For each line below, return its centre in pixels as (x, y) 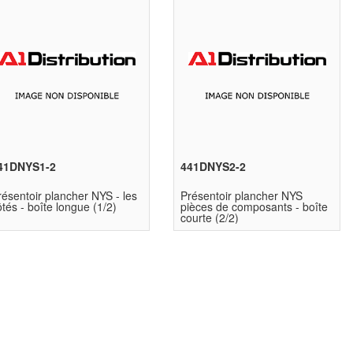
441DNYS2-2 (214, 167)
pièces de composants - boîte (255, 206)
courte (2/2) (210, 217)
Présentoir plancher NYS (242, 195)
